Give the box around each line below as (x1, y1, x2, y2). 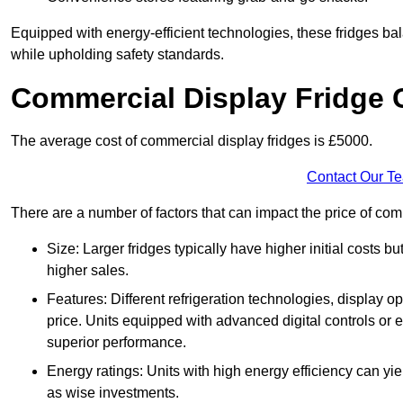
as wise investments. (47, 385, 179, 401)
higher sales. (47, 263, 129, 279)
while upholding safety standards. (11, 47, 224, 63)
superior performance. (47, 335, 186, 351)
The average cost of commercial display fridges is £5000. (11, 133, 372, 149)
